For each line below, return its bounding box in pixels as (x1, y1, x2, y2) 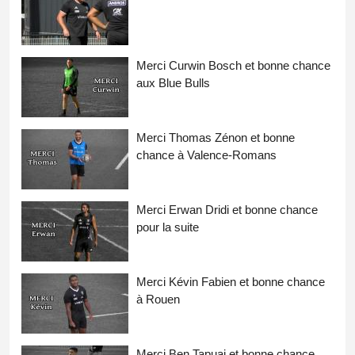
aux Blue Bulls (136, 75, 210, 90)
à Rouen (136, 292, 180, 306)
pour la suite (136, 219, 199, 234)
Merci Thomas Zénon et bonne (136, 130, 295, 144)
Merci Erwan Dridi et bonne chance (136, 202, 318, 216)
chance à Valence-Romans (136, 147, 277, 162)
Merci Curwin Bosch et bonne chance (136, 58, 330, 72)
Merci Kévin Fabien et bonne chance (136, 274, 325, 288)
